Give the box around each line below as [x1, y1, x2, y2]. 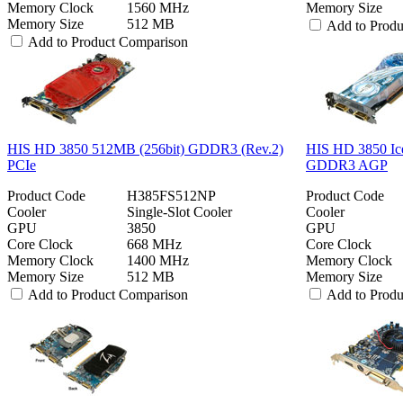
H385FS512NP [127, 187, 216, 203]
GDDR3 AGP [306, 157, 388, 173]
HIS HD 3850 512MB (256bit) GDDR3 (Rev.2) [7, 140, 283, 157]
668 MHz [127, 236, 182, 252]
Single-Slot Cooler [127, 203, 232, 219]
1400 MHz [127, 252, 189, 268]
